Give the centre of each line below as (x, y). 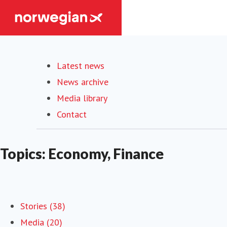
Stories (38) (43, 206)
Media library (82, 98)
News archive (83, 82)
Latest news (81, 66)
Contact (72, 114)
